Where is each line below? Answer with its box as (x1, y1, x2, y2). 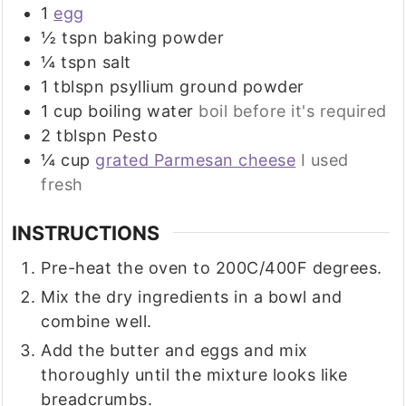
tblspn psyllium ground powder (53, 76, 304, 96)
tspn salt (61, 52, 131, 72)
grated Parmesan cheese (95, 150, 296, 169)
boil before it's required (198, 101, 387, 121)
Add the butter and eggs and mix (41, 340, 308, 360)
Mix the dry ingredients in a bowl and (41, 286, 343, 306)
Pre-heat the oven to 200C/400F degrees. (41, 257, 382, 277)
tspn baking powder (62, 27, 225, 47)
